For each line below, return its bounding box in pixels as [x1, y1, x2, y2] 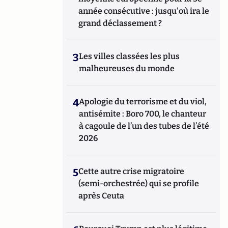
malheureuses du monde [79, 64, 175, 73]
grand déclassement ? [78, 18, 162, 28]
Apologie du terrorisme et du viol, [79, 97, 207, 106]
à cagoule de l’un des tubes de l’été [79, 121, 210, 131]
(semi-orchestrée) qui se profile [78, 179, 199, 188]
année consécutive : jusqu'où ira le [78, 6, 210, 16]
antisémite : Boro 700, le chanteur [79, 109, 207, 119]
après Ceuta [78, 191, 125, 201]
